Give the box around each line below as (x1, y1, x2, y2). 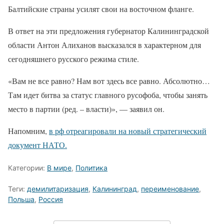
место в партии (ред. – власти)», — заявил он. (8, 103, 164, 114)
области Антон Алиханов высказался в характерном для (8, 39, 201, 50)
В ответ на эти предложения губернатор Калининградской (8, 25, 209, 36)
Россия (38, 195, 63, 203)
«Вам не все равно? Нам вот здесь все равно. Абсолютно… (8, 75, 210, 86)
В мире (47, 163, 71, 172)
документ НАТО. (8, 139, 67, 150)
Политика (75, 163, 107, 172)
